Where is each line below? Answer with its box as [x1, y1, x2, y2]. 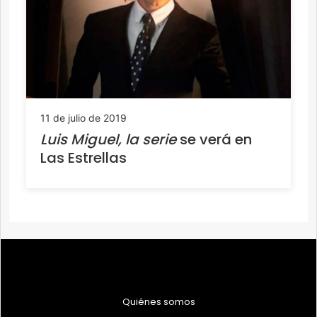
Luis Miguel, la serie [40, 129, 176, 150]
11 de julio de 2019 [40, 112, 127, 125]
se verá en [176, 129, 252, 150]
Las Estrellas [40, 148, 127, 168]
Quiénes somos [122, 295, 195, 309]
